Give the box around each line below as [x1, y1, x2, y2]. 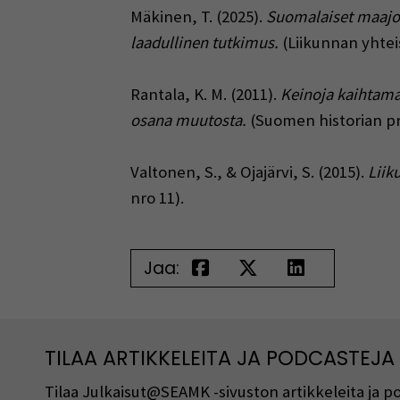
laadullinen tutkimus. [129, 32, 279, 54]
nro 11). [129, 187, 184, 208]
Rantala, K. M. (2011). [129, 84, 280, 105]
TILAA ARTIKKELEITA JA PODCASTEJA [45, 343, 396, 372]
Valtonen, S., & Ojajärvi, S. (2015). [129, 161, 368, 182]
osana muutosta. [129, 110, 246, 131]
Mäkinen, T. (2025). [129, 6, 266, 28]
